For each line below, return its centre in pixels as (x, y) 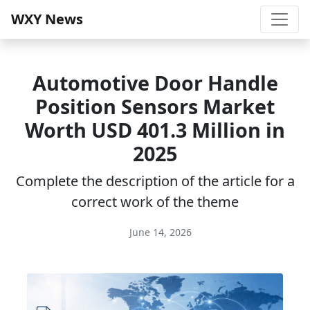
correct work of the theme (155, 202)
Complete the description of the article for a (155, 181)
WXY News (47, 19)
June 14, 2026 (159, 232)
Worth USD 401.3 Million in (155, 130)
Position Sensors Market (155, 106)
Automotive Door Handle (155, 83)
